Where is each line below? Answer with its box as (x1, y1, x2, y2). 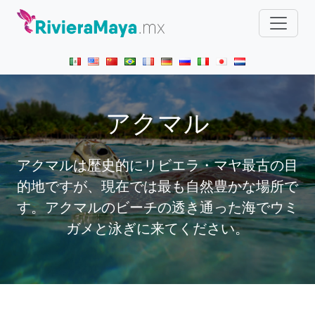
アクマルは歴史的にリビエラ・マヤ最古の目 (17, 157, 298, 174)
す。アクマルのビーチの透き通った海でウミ (17, 199, 298, 216)
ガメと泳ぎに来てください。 (66, 220, 249, 237)
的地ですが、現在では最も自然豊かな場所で (17, 178, 298, 195)
